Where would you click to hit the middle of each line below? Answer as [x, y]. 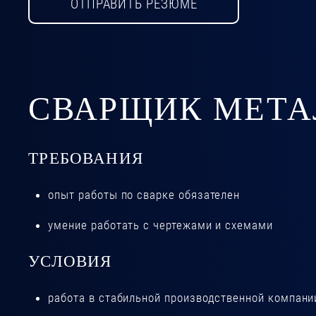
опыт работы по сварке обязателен [144, 195]
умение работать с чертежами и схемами [160, 225]
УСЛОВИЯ [70, 261]
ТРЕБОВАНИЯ [86, 158]
